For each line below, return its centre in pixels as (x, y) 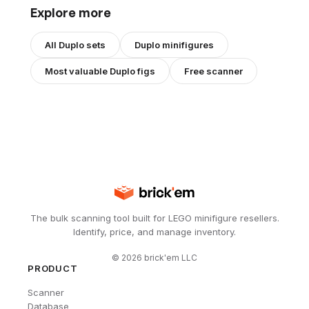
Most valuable (77, 71)
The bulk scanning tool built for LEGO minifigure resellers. (154, 218)
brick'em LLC (170, 257)
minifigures (187, 44)
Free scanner (213, 71)
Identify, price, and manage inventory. (154, 231)
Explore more (71, 12)
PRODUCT (53, 268)
